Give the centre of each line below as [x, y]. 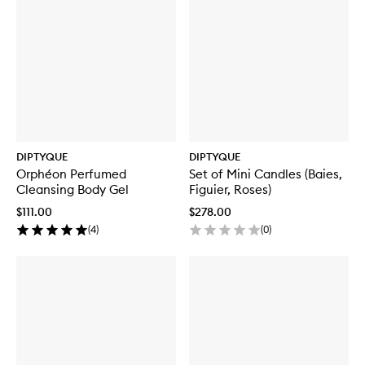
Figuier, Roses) [230, 189]
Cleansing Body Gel [73, 189]
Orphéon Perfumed [71, 174]
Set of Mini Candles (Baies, [266, 174]
